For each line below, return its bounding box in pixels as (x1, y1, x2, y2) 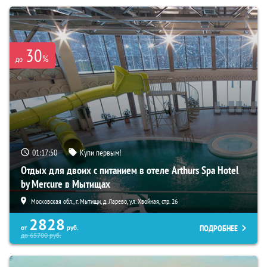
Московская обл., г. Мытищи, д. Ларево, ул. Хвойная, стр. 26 (31, 196, 178, 206)
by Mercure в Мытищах (21, 176, 110, 191)
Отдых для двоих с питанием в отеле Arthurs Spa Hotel (21, 163, 238, 177)
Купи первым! (80, 147, 121, 158)
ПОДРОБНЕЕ (200, 222, 238, 234)
